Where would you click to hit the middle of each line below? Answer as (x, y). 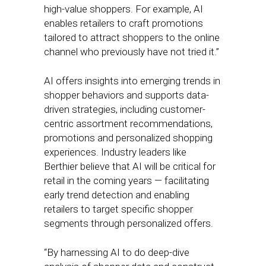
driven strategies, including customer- (125, 109)
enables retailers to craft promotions (123, 23)
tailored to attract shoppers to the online (132, 37)
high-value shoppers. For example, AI (123, 9)
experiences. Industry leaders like (115, 152)
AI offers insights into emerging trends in (132, 81)
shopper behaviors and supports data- (126, 95)
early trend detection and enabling (117, 195)
